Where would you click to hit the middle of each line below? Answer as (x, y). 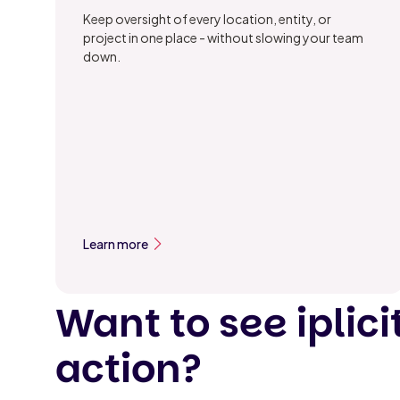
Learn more (116, 243)
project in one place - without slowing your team (224, 38)
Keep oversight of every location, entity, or (208, 19)
